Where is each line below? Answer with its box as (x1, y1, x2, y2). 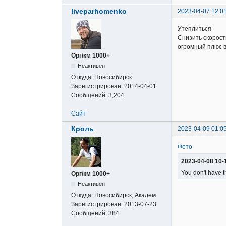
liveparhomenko (71, 7, 127, 16)
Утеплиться (178, 25, 211, 33)
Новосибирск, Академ (94, 192, 156, 199)
